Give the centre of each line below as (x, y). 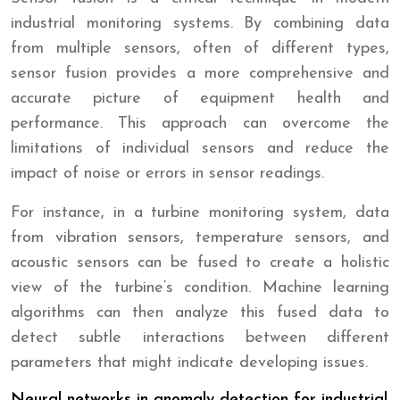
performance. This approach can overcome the (200, 123)
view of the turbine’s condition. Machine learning (200, 287)
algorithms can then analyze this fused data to (200, 312)
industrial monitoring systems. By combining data (200, 23)
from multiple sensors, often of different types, (200, 48)
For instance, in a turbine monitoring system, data (200, 212)
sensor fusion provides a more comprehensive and (200, 73)
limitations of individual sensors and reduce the (200, 148)
